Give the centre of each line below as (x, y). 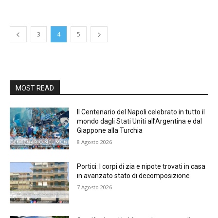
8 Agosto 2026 (95, 142)
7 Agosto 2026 (95, 187)
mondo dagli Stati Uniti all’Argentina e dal (140, 121)
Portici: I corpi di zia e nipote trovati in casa (141, 166)
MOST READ (35, 88)
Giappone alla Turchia (110, 130)
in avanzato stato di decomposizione (134, 175)
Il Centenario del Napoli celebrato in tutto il (141, 112)
